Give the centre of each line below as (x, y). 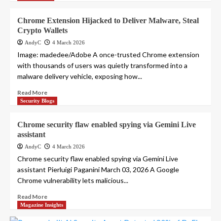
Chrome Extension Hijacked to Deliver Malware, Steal (108, 21)
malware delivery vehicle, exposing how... (80, 76)
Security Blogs (37, 101)
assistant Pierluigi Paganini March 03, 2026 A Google (98, 170)
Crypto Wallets (42, 31)
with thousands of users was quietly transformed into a (102, 66)
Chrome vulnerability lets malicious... (73, 181)
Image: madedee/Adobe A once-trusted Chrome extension (108, 55)
